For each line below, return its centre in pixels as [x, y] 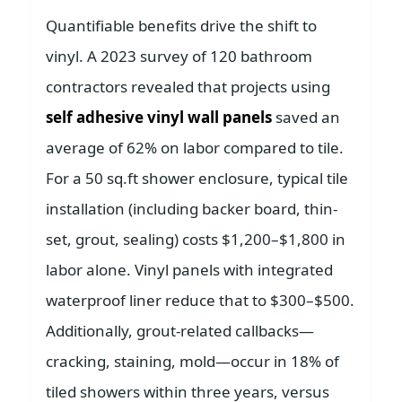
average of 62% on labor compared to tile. [195, 148]
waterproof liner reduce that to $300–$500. [200, 301]
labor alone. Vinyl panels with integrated [189, 270]
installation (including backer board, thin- [192, 209]
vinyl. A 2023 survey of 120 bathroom [179, 57]
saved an [306, 118]
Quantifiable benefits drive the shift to [181, 26]
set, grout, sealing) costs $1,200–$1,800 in [196, 240]
